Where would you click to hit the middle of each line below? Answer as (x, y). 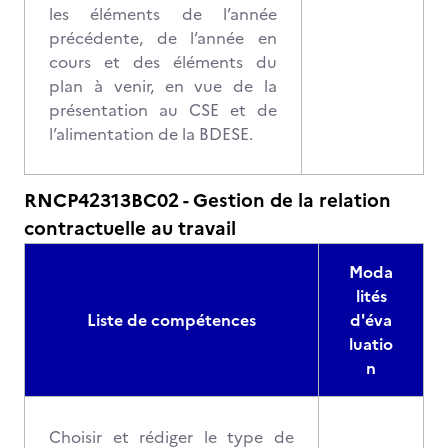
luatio (371, 344)
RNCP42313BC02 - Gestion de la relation (207, 200)
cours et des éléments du (163, 62)
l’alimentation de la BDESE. (151, 134)
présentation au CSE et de (163, 110)
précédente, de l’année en (163, 38)
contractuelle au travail (130, 228)
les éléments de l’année (163, 14)
